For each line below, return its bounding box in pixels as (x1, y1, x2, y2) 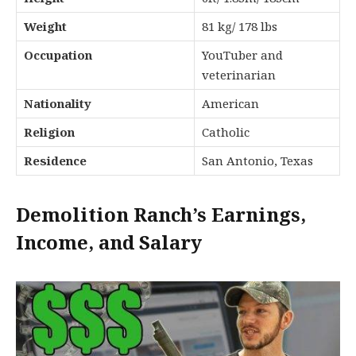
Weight (24, 17, 67, 37)
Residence (24, 151, 87, 172)
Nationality (24, 94, 91, 114)
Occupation (24, 45, 92, 66)
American (202, 94, 259, 114)
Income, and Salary (16, 227, 202, 260)
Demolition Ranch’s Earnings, (16, 199, 306, 232)
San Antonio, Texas (202, 151, 313, 172)
